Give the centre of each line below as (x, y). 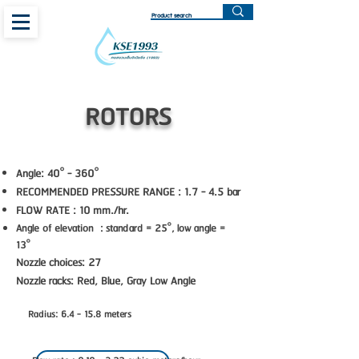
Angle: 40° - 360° (57, 174)
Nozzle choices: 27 (58, 263)
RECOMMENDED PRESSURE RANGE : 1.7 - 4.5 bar (128, 193)
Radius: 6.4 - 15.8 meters (80, 315)
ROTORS (128, 118)
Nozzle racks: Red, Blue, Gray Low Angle (106, 282)
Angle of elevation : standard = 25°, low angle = (121, 229)
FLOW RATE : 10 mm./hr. (73, 211)
